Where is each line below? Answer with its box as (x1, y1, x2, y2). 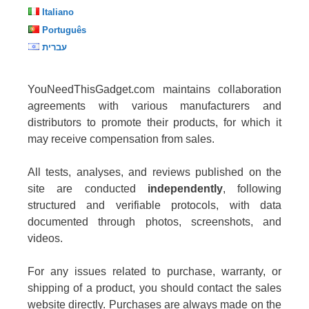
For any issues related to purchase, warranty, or (28, 266, 281, 278)
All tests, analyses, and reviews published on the (28, 166, 281, 179)
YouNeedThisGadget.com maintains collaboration (28, 83, 281, 96)
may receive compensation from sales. (28, 133, 215, 146)
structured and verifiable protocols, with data (28, 199, 281, 212)
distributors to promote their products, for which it (28, 117, 281, 129)
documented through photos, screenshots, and (28, 216, 281, 228)
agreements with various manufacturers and (28, 100, 281, 112)
